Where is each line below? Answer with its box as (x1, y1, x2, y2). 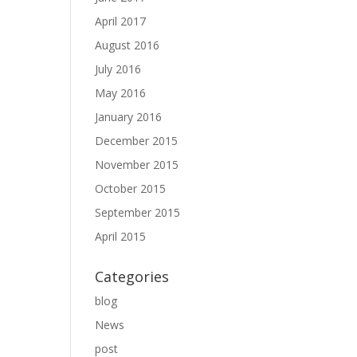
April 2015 (95, 229, 147, 244)
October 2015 (95, 181, 167, 196)
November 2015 (95, 157, 179, 172)
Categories (95, 267, 170, 286)
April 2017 (95, 14, 147, 29)
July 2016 (95, 61, 142, 76)
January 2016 (95, 109, 163, 124)
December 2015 (95, 133, 178, 148)
